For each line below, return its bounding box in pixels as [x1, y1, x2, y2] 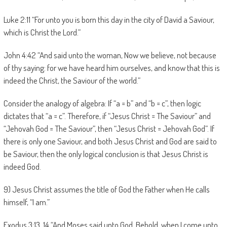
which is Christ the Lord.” [3, 27, 81, 37]
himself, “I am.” [3, 197, 50, 207]
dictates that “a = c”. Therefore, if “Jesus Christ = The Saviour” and [3, 110, 211, 121]
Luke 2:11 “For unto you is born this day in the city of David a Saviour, [3, 14, 214, 25]
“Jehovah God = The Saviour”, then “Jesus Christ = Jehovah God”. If [3, 123, 214, 134]
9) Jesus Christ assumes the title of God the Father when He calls [3, 184, 210, 195]
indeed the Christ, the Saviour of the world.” [3, 75, 140, 86]
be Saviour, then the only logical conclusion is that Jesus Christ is [3, 148, 208, 159]
